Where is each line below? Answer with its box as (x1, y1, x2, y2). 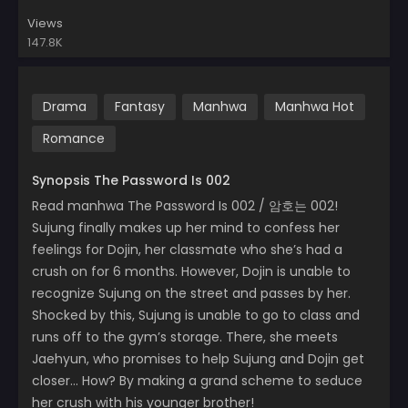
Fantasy (115, 97, 165, 117)
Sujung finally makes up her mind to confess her (32, 219, 340, 238)
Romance (43, 129, 105, 148)
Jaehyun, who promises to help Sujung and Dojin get (32, 350, 364, 369)
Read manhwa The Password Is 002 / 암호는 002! (32, 197, 338, 216)
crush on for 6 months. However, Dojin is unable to (32, 262, 351, 281)
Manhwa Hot (275, 97, 354, 117)
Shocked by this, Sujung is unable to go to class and (32, 306, 360, 325)
